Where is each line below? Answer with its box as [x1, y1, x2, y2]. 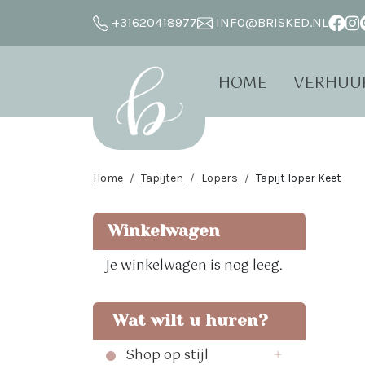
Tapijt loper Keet [256, 171, 341, 186]
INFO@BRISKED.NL [213, 15, 329, 30]
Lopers [201, 171, 238, 186]
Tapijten [141, 171, 183, 186]
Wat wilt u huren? [103, 311, 268, 331]
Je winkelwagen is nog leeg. [106, 255, 283, 278]
